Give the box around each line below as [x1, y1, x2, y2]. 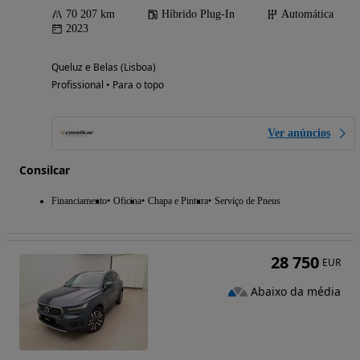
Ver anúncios [268, 126, 330, 139]
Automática [281, 7, 333, 20]
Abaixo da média [251, 283, 341, 299]
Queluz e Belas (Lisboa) [51, 59, 156, 74]
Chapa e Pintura [148, 194, 208, 207]
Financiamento [51, 194, 107, 207]
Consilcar [19, 162, 70, 178]
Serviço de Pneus [215, 194, 280, 207]
